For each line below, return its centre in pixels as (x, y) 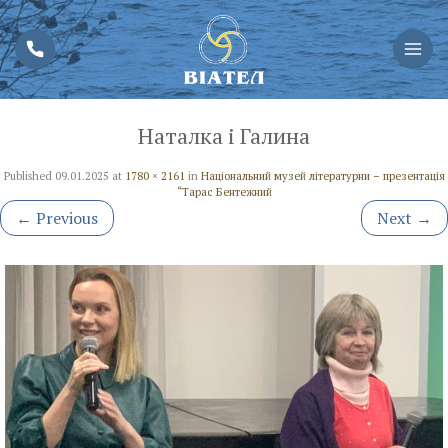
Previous (65, 217)
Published (29, 175)
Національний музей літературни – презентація (322, 175)
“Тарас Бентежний (224, 191)
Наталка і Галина (224, 135)
